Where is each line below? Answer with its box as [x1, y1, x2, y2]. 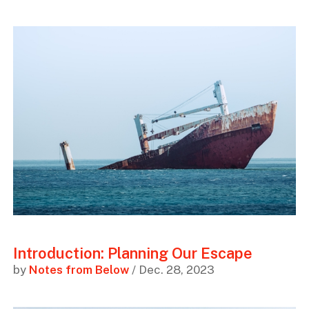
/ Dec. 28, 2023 [128, 262, 215, 277]
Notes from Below [28, 262, 129, 277]
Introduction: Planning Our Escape [12, 243, 252, 262]
